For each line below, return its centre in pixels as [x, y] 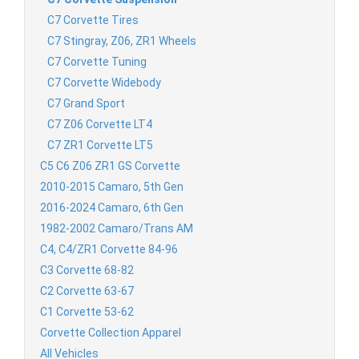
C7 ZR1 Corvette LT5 [100, 145]
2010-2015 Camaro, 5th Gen [112, 186]
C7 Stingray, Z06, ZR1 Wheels [122, 40]
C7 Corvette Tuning [97, 61]
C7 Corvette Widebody [104, 82]
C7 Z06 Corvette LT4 [100, 124]
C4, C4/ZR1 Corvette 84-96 [109, 249]
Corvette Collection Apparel [111, 332]
